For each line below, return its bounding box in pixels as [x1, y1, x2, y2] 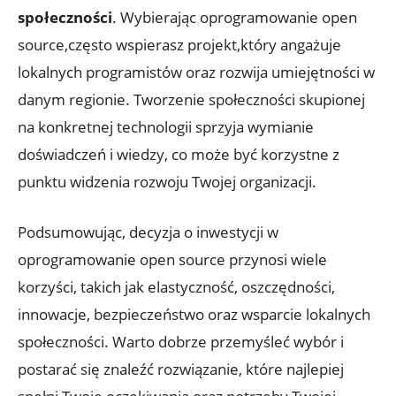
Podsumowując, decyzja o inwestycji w [18, 221, 278, 242]
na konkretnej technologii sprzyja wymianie [18, 116, 314, 137]
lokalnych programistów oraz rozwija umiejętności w [18, 61, 375, 82]
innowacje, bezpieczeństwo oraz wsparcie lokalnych [18, 303, 370, 324]
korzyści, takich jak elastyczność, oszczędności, [18, 276, 335, 297]
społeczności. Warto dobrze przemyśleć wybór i [18, 331, 344, 352]
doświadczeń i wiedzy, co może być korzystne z [18, 143, 339, 164]
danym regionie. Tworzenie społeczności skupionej [18, 88, 365, 110]
